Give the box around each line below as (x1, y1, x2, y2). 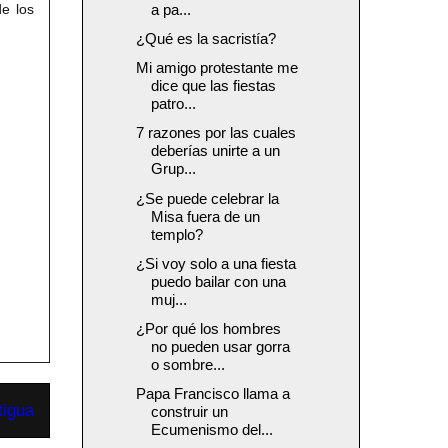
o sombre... (150, 356, 225, 374)
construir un (150, 403, 228, 421)
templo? (150, 225, 203, 243)
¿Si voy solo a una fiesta (135, 254, 296, 272)
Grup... (150, 160, 196, 178)
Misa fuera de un (150, 207, 260, 225)
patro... (150, 95, 196, 113)
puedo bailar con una (150, 272, 286, 290)
